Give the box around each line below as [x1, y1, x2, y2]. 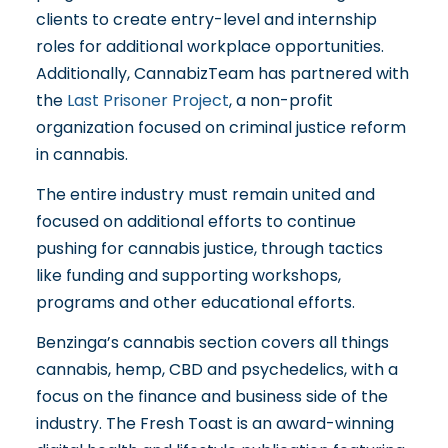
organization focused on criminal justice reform [35, 115, 406, 139]
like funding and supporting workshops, [35, 263, 341, 287]
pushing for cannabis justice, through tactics [35, 236, 383, 260]
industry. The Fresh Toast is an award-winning [35, 411, 394, 435]
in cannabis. [35, 142, 132, 166]
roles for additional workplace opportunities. [35, 34, 384, 58]
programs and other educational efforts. [35, 290, 355, 314]
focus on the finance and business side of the [35, 384, 388, 408]
